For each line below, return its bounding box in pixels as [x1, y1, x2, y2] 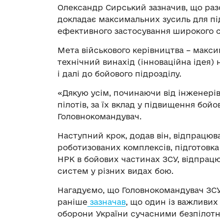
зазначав [87, 197, 126, 206]
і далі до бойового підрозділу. [57, 69, 181, 78]
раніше [57, 197, 87, 206]
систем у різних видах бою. [57, 166, 173, 175]
